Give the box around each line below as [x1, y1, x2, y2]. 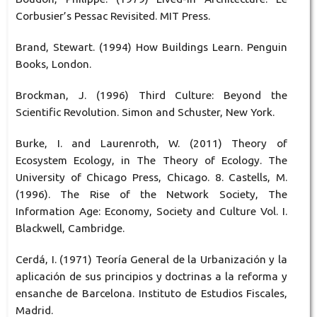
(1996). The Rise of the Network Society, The [15, 188, 288, 201]
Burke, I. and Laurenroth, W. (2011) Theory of [15, 137, 288, 150]
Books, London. [15, 58, 91, 71]
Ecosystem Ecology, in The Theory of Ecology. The [15, 154, 288, 167]
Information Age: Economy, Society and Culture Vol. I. [15, 205, 288, 218]
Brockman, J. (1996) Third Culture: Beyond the [15, 89, 288, 102]
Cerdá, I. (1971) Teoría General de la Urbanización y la [15, 253, 288, 266]
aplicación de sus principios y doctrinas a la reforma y [15, 270, 288, 283]
